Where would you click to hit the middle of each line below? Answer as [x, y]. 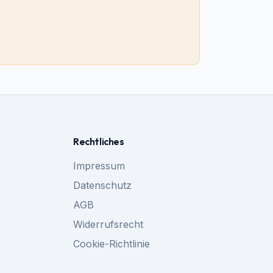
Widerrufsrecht [108, 224]
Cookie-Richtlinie [112, 244]
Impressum [99, 166]
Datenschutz [102, 185]
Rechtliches [99, 141]
